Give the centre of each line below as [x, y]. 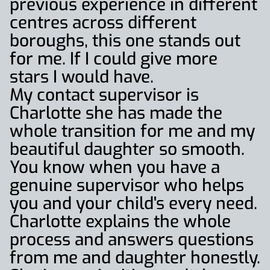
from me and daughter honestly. [135, 258]
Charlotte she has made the [116, 113]
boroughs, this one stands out [125, 41]
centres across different [103, 23]
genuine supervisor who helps [127, 185]
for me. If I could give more [114, 59]
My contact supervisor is [104, 95]
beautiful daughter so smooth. [127, 149]
